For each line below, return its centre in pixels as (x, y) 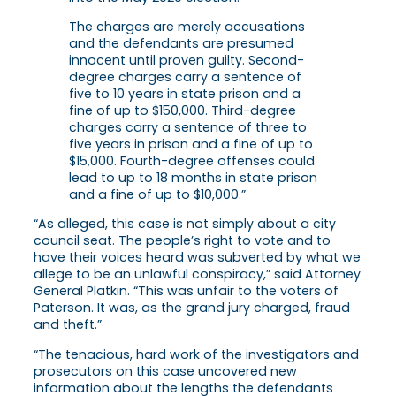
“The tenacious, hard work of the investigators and (196, 354)
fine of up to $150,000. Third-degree (183, 111)
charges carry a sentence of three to (188, 128)
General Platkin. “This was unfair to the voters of (186, 291)
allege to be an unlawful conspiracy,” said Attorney (197, 274)
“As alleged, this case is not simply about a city (185, 224)
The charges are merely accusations (187, 27)
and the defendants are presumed (181, 44)
